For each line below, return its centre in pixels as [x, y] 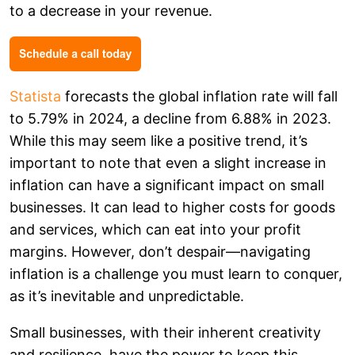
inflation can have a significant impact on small [167, 185]
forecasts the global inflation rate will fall [199, 96]
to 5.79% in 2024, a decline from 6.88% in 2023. [170, 118]
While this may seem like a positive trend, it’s [158, 140]
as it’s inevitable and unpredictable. [129, 296]
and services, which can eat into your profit [155, 229]
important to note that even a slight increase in [168, 162]
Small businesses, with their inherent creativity [165, 332]
